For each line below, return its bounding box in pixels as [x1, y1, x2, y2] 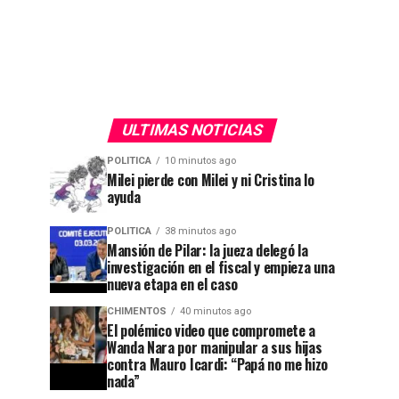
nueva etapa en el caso [107, 273, 238, 295]
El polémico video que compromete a [107, 320, 316, 341]
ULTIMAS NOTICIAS [119, 121, 265, 139]
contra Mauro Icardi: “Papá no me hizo [107, 354, 329, 375]
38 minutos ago [165, 225, 236, 237]
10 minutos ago [165, 155, 236, 167]
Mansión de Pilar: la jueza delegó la [107, 240, 308, 261]
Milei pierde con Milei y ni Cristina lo [107, 169, 314, 191]
